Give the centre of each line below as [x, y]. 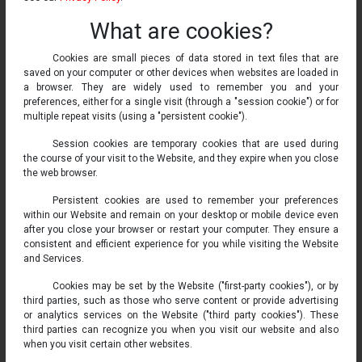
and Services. [53, 259]
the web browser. [60, 173]
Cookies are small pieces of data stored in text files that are [196, 58]
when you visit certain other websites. [107, 344]
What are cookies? [181, 31]
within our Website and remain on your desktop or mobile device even [181, 215]
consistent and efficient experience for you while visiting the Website [181, 244]
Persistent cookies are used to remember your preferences [196, 200]
